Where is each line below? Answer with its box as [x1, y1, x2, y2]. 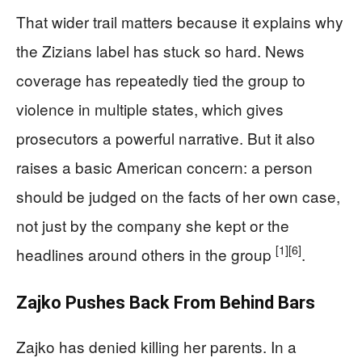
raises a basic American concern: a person [16, 155, 313, 178]
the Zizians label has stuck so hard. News [16, 39, 305, 61]
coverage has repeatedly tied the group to [16, 68, 305, 90]
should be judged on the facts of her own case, [16, 184, 340, 207]
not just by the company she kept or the [16, 213, 289, 236]
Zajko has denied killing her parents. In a [16, 335, 297, 357]
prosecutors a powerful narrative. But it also [16, 126, 315, 149]
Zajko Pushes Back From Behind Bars [16, 292, 315, 313]
